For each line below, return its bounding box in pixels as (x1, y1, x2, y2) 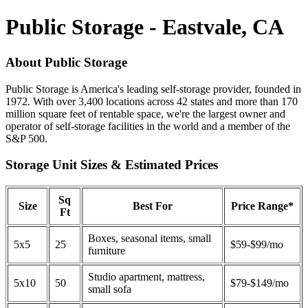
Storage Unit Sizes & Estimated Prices (5, 157, 218, 173)
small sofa (88, 283, 131, 296)
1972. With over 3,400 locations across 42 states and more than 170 (5, 95, 298, 107)
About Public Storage (5, 54, 127, 69)
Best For (132, 200, 173, 212)
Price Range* (231, 200, 294, 212)
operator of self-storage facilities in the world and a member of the (5, 120, 290, 132)
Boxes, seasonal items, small (88, 232, 211, 245)
